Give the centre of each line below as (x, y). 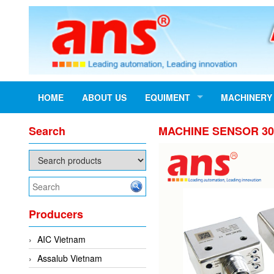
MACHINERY (246, 98)
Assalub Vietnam (70, 258)
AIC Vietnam (61, 239)
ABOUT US (104, 98)
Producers (56, 214)
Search (47, 131)
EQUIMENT (168, 98)
